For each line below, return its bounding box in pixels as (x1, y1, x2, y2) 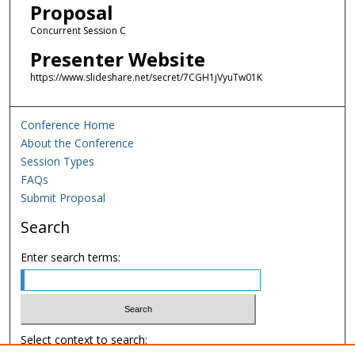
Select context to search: (21, 331, 148, 347)
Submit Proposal (21, 190, 106, 206)
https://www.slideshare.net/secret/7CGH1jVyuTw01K (29, 70, 262, 84)
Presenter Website (29, 45, 205, 72)
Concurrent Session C (29, 24, 126, 38)
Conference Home (21, 117, 116, 133)
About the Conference (21, 136, 135, 151)
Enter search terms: (21, 250, 121, 265)
